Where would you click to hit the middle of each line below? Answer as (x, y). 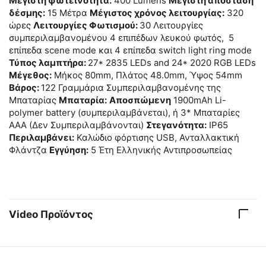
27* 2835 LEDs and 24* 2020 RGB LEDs (172, 63)
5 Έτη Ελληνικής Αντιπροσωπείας (160, 150)
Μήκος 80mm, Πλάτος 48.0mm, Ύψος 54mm (147, 75)
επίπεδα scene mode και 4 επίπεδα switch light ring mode (130, 50)
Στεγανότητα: (176, 125)
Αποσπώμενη (140, 100)
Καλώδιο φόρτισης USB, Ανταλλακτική (157, 138)
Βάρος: (25, 88)
